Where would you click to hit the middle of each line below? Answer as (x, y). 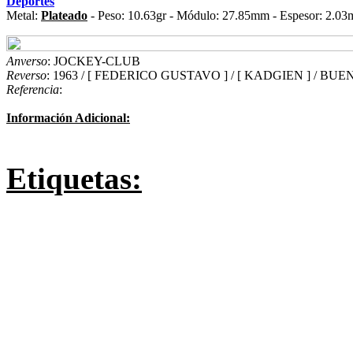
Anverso (27, 61)
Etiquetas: (74, 178)
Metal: (24, 15)
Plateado (64, 15)
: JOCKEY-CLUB (94, 61)
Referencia (33, 89)
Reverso (26, 75)
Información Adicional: (68, 118)
